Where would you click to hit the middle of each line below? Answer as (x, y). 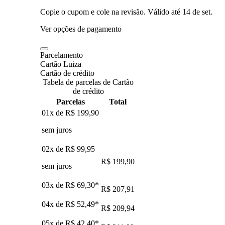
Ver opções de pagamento (81, 29)
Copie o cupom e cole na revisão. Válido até (110, 12)
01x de (53, 113)
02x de (53, 149)
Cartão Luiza (61, 64)
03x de (53, 185)
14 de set (196, 12)
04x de (53, 204)
